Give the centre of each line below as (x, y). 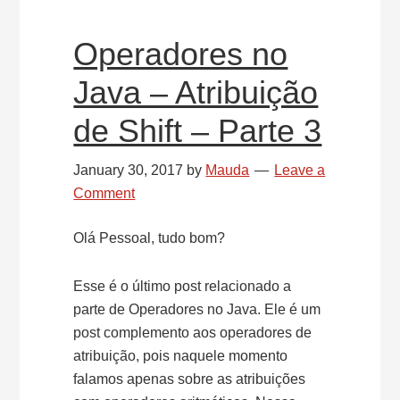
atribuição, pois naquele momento (181, 356)
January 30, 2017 (129, 170)
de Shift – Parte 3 (198, 131)
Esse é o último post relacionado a (183, 286)
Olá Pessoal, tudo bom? (150, 238)
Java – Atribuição (196, 92)
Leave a (300, 170)
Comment (104, 193)
